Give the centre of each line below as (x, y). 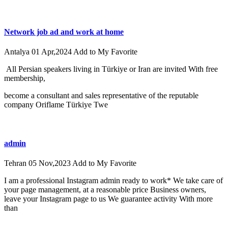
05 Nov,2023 (50, 163)
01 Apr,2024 (52, 52)
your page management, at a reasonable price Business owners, (105, 190)
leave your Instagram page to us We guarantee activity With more (108, 199)
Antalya (18, 52)
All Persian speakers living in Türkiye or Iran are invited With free (111, 69)
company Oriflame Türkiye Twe (56, 105)
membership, (25, 78)
